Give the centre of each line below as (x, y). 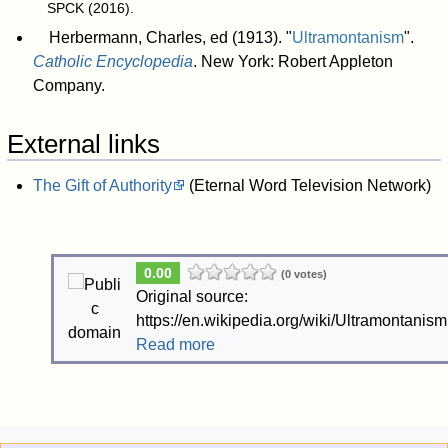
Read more (175, 344)
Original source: (191, 296)
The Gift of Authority (102, 185)
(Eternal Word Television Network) (307, 185)
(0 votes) (303, 273)
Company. (68, 85)
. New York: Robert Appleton (292, 61)
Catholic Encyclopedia (112, 61)
